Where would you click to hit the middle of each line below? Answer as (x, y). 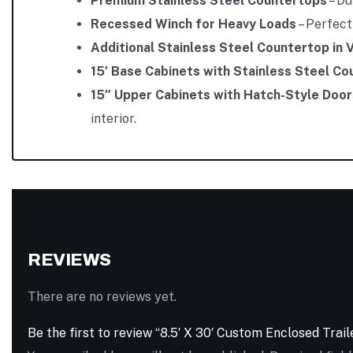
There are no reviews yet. (102, 297)
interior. (113, 119)
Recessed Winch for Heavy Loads (193, 24)
